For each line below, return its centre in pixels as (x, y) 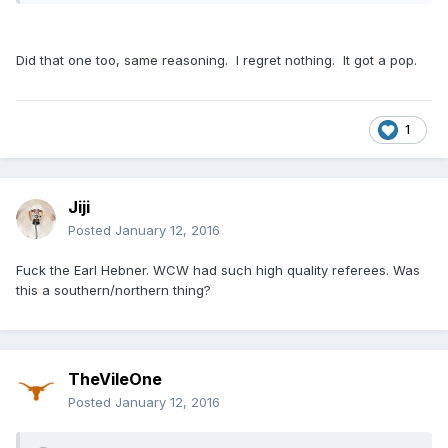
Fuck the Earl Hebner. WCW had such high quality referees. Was (218, 270)
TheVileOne (115, 379)
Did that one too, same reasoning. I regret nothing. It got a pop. (218, 60)
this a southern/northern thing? (113, 290)
